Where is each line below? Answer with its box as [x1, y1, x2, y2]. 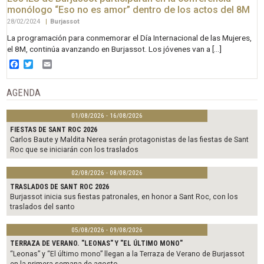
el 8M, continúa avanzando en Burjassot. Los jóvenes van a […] [7, 44, 222, 54]
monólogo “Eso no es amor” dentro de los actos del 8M [7, 4, 250, 16]
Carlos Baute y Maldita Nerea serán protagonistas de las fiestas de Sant [10, 136, 249, 144]
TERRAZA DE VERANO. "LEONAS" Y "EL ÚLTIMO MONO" [10, 239, 183, 248]
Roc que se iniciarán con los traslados [10, 146, 139, 154]
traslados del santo [10, 202, 75, 211]
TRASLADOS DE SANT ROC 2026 [10, 182, 110, 191]
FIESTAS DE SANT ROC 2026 [10, 125, 98, 134]
